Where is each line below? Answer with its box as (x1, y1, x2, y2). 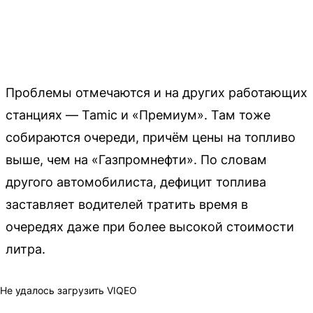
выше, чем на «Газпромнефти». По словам (6, 152, 267, 167)
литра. (6, 242, 45, 256)
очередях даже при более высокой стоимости (6, 219, 294, 234)
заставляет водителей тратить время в (6, 197, 248, 212)
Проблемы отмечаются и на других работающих (6, 85, 307, 100)
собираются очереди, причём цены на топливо (6, 130, 296, 145)
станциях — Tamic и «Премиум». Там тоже (6, 108, 270, 122)
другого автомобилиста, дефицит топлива (6, 175, 266, 189)
